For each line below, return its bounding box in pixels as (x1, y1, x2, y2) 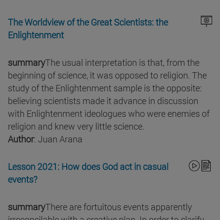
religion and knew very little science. (8, 120, 144, 133)
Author (8, 133, 34, 145)
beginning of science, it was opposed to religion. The (8, 69, 207, 82)
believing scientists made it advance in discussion (8, 95, 198, 107)
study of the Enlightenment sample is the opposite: (8, 82, 202, 94)
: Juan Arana (34, 133, 82, 145)
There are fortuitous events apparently (45, 201, 192, 213)
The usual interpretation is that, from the (45, 56, 199, 69)
